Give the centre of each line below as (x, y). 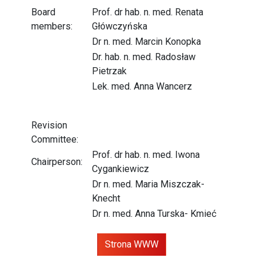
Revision (49, 125)
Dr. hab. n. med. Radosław (144, 57)
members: (52, 26)
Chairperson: (57, 162)
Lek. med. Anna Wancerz (143, 86)
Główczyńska (120, 26)
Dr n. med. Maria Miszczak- (148, 184)
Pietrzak (110, 71)
